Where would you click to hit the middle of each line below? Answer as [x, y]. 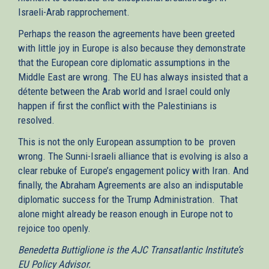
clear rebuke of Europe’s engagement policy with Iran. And [133, 170]
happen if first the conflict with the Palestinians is [117, 105]
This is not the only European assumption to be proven [127, 141]
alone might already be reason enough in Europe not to [125, 213]
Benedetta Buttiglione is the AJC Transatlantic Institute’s [131, 249]
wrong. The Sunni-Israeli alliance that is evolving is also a [133, 156]
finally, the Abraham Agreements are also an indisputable [131, 185]
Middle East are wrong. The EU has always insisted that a [133, 77]
